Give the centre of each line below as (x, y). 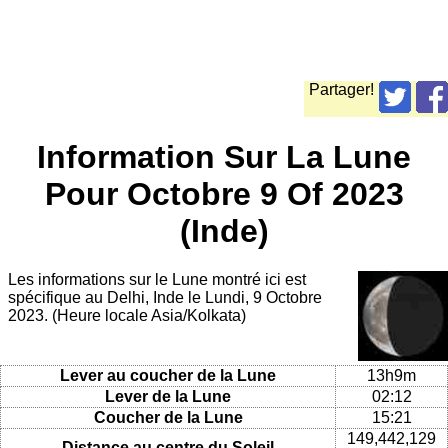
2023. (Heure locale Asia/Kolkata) (127, 316)
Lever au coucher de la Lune (168, 375)
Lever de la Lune (168, 396)
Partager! (341, 90)
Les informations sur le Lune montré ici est (157, 280)
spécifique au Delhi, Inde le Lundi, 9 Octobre (165, 298)
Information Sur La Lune (224, 156)
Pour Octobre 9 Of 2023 (224, 193)
